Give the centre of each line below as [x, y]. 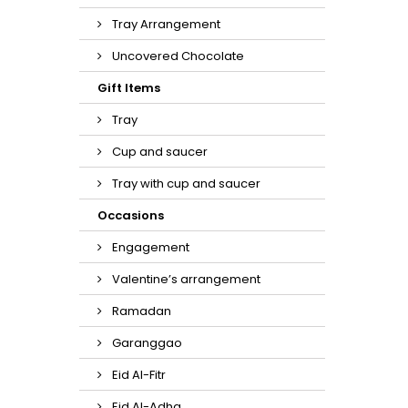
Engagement [149, 247]
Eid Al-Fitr [138, 375]
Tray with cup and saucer [185, 184]
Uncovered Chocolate [177, 56]
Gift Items [129, 88]
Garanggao [146, 343]
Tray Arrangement [165, 24]
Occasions [131, 215]
